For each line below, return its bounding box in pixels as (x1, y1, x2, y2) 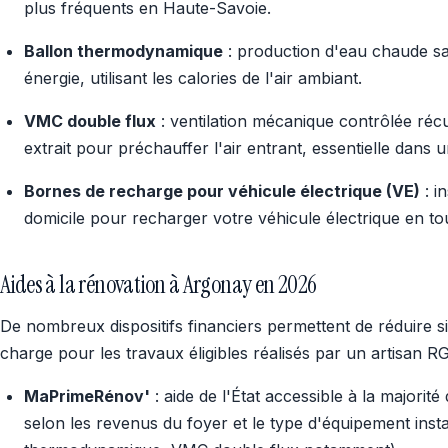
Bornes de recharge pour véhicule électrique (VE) (24, 181, 420, 201)
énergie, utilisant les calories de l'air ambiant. (24, 68, 362, 88)
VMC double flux (24, 111, 156, 131)
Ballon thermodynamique (24, 41, 223, 61)
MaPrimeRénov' (24, 386, 150, 406)
